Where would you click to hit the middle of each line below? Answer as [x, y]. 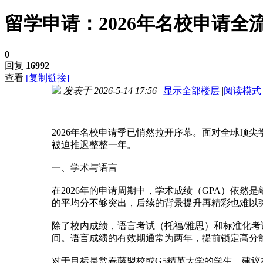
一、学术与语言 [85, 168]
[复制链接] [48, 78]
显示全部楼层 [191, 91]
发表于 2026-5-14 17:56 [110, 91]
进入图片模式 [77, 105]
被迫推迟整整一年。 [94, 145]
